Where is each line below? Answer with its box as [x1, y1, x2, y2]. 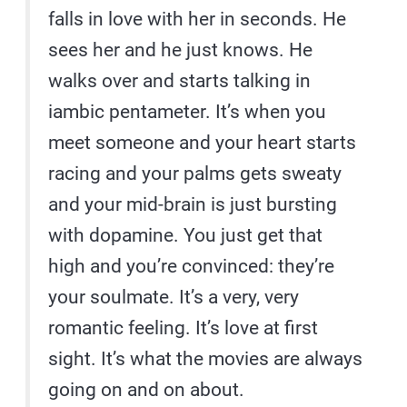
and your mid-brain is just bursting [48, 194, 338, 216]
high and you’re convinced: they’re [48, 255, 335, 278]
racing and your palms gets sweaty [48, 163, 342, 185]
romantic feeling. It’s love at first [48, 317, 319, 340]
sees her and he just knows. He [48, 39, 313, 62]
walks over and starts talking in [48, 70, 312, 93]
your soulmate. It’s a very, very [48, 286, 300, 309]
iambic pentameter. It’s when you [48, 101, 327, 124]
